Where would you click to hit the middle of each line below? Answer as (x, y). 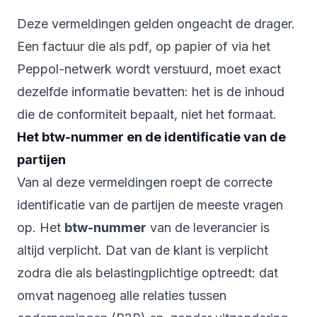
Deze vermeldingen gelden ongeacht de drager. (156, 24)
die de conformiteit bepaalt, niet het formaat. (147, 115)
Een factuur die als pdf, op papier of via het (144, 47)
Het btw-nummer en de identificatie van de (151, 137)
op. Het (41, 228)
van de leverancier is (208, 228)
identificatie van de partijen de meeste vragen (150, 205)
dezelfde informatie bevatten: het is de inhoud (151, 92)
